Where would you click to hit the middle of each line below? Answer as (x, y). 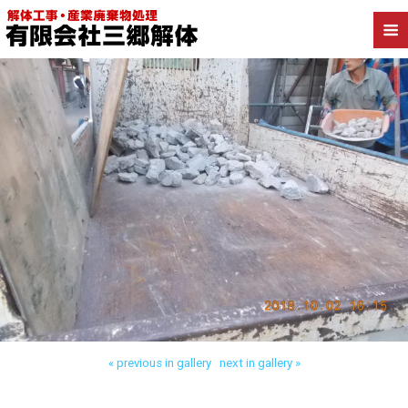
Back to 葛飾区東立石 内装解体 (204, 15)
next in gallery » (260, 363)
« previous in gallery (159, 363)
